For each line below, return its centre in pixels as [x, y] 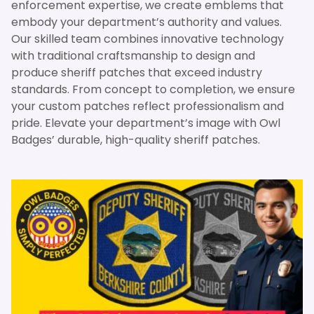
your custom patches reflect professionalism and [148, 106]
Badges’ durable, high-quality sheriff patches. [136, 139]
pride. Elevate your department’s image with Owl [146, 123]
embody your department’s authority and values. [146, 22]
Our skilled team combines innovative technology [148, 39]
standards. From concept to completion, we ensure [153, 89]
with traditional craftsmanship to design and [133, 55]
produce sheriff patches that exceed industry [137, 72]
